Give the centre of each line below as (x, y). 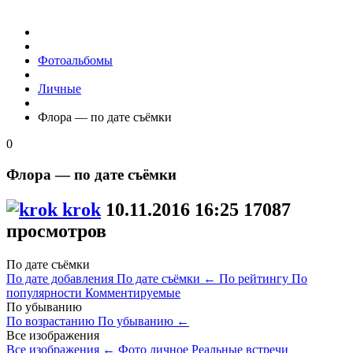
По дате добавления (61, 278)
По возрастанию (52, 321)
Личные (59, 89)
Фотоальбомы (75, 60)
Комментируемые (133, 292)
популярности (46, 292)
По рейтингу (255, 278)
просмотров (56, 230)
